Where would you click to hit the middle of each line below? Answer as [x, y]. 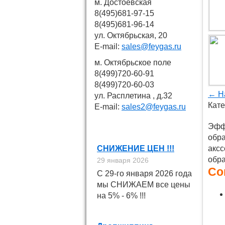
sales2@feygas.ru [154, 107]
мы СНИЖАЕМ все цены [144, 185]
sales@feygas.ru [151, 46]
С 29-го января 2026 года [144, 174]
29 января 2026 [123, 160]
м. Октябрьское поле [133, 63]
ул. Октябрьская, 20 [131, 35]
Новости [147, 124]
